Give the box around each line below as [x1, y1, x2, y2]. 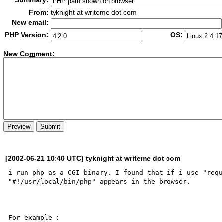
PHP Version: [5, 31, 49, 39]
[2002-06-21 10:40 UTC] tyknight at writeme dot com [5, 154, 181, 162]
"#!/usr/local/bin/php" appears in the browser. [8, 177, 191, 185]
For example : [8, 213, 60, 221]
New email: [12, 18, 49, 26]
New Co [3, 50, 30, 58]
